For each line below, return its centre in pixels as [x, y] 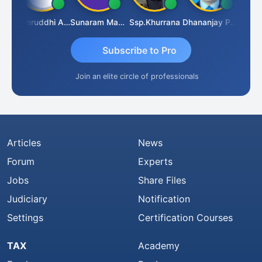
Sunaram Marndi [117, 22]
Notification [164, 199]
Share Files [162, 180]
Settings [25, 218]
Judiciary [27, 199]
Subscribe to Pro [139, 50]
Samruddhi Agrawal [63, 22]
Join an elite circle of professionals [137, 77]
